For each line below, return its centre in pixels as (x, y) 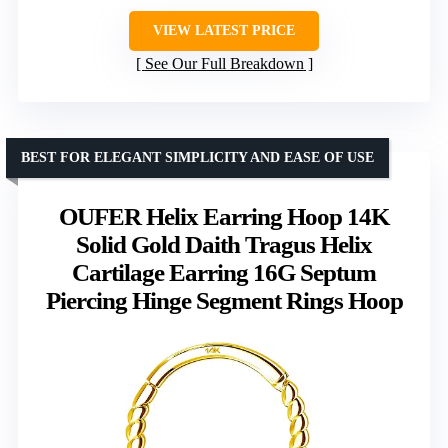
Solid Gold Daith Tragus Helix (224, 244)
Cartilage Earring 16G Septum (224, 272)
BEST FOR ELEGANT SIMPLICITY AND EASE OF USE (197, 157)
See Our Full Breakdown (224, 63)
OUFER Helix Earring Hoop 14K (224, 216)
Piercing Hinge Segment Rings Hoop (224, 300)
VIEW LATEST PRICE (224, 30)
